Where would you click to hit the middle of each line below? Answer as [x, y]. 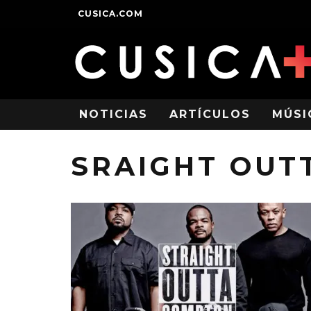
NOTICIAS [114, 114]
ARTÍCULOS [210, 114]
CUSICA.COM [110, 14]
